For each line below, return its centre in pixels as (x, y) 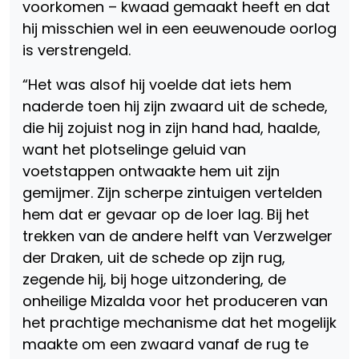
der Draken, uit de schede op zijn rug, (154, 258)
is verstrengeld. (77, 50)
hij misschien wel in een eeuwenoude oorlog (179, 28)
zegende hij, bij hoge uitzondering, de (154, 279)
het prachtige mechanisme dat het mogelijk (179, 323)
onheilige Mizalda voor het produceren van (175, 301)
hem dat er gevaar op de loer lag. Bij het (166, 214)
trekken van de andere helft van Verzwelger (177, 236)
